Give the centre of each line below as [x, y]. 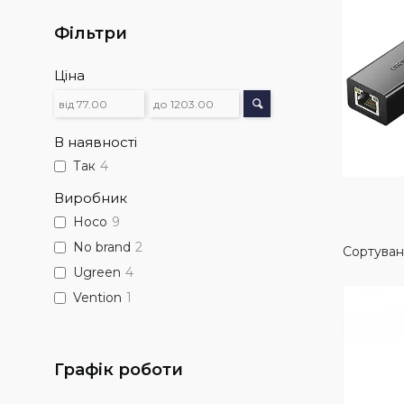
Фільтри [91, 33]
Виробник [91, 198]
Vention [97, 298]
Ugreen [97, 273]
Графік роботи [119, 370]
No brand [102, 248]
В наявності [96, 142]
